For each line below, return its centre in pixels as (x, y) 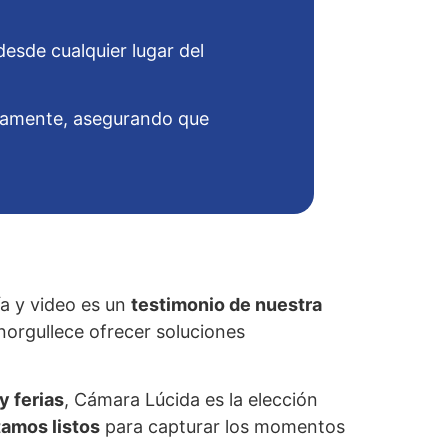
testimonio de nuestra (226, 304)
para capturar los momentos (222, 427)
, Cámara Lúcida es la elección (191, 400)
